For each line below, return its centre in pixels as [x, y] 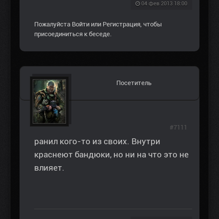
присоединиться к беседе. [73, 34]
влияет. [49, 168]
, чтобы [151, 24]
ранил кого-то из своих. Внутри [97, 142]
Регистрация [121, 24]
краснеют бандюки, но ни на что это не [111, 155]
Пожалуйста [53, 24]
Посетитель [134, 83]
